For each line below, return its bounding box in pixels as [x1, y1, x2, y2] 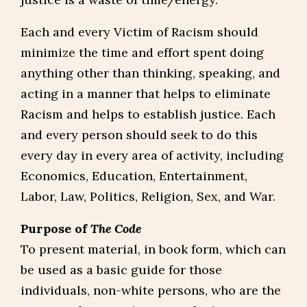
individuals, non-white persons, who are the [21, 282, 281, 298]
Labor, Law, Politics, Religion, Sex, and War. [21, 188, 275, 204]
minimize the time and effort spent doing [21, 45, 264, 60]
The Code [90, 221, 141, 236]
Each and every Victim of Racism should [21, 24, 258, 40]
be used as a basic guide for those [21, 262, 222, 278]
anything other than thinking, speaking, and [21, 65, 280, 81]
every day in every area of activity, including [21, 147, 284, 163]
